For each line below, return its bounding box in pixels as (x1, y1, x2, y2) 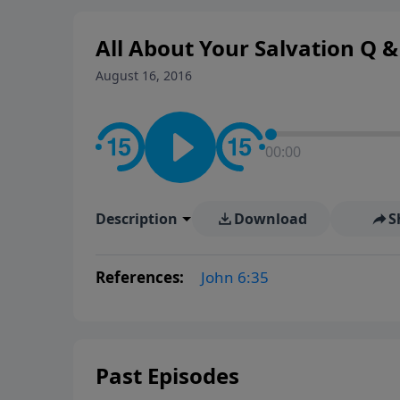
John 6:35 (201, 266, 269, 287)
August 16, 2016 (96, 66, 192, 84)
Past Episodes (96, 360, 239, 390)
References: (96, 266, 187, 287)
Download (233, 208, 307, 229)
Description (96, 208, 178, 229)
